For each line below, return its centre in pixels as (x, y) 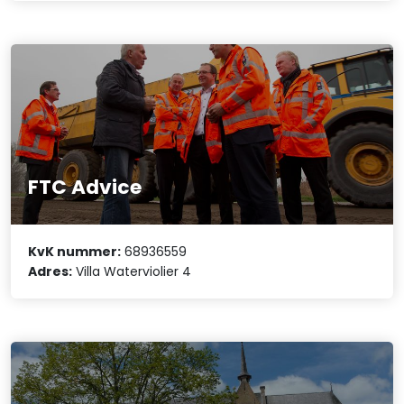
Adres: (50, 272)
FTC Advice (85, 187)
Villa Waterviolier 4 (132, 272)
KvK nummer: (75, 252)
